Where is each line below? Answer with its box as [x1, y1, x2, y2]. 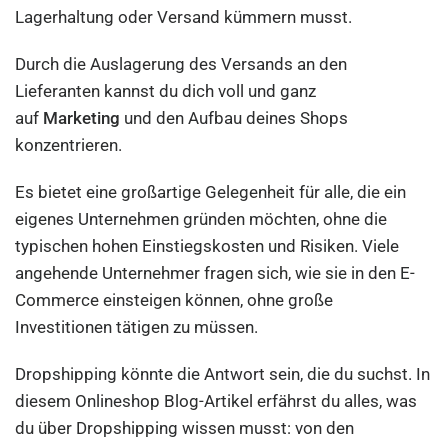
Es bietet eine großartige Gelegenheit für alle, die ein [15, 182, 407, 202]
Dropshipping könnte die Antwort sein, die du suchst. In [15, 364, 431, 384]
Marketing [43, 108, 121, 128]
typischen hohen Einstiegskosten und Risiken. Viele [15, 236, 400, 256]
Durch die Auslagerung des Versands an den [15, 54, 348, 74]
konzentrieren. [15, 135, 127, 155]
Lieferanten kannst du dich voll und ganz [15, 81, 317, 101]
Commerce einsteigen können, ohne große [15, 290, 334, 310]
